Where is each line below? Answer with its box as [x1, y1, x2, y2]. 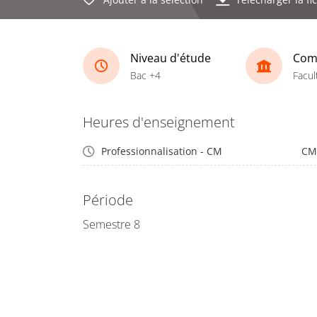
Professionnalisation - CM [101, 144, 222, 158]
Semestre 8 [83, 217, 140, 232]
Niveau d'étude [130, 50, 211, 66]
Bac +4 [130, 68, 161, 82]
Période [83, 190, 133, 209]
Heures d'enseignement [83, 113, 235, 132]
